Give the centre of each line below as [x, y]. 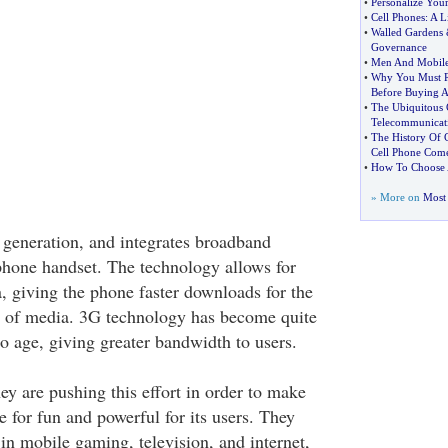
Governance [398, 47]
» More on [396, 197]
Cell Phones [397, 17]
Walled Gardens [406, 32]
